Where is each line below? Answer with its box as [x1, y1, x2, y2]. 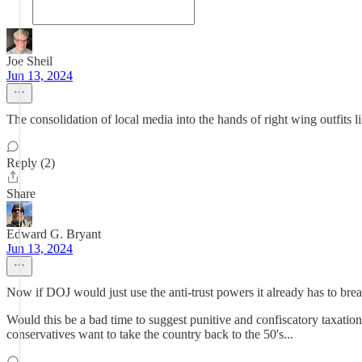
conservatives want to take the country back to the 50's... [6, 327, 293, 341]
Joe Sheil [6, 54, 53, 68]
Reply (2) [6, 156, 55, 170]
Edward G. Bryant [6, 227, 101, 241]
